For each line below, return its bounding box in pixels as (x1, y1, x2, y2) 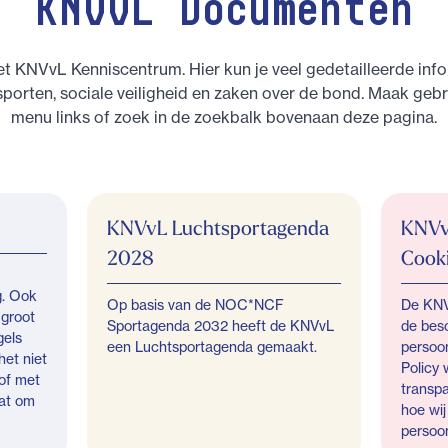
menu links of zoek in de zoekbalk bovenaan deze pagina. (11, 107, 437, 127)
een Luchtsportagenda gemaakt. (107, 338, 318, 355)
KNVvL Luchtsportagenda (107, 215, 330, 240)
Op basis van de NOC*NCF (107, 296, 285, 313)
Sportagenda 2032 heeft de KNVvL (107, 317, 335, 334)
